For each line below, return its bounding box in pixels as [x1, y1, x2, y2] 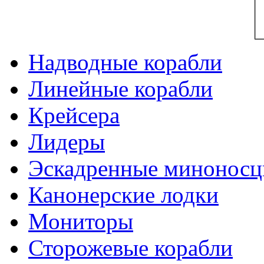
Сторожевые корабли [28, 235, 233, 260]
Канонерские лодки [28, 181, 219, 207]
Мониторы [28, 208, 133, 234]
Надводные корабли [28, 49, 222, 75]
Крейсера [28, 102, 120, 128]
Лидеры [28, 128, 105, 154]
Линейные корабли [28, 75, 213, 101]
